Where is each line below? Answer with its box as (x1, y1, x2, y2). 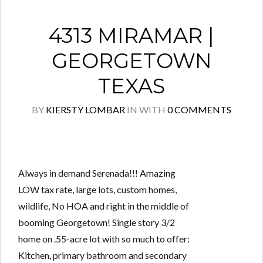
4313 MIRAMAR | (49, 23, 214, 48)
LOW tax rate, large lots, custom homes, (18, 184, 177, 195)
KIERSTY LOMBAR (46, 104, 125, 115)
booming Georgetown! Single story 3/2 (18, 217, 175, 228)
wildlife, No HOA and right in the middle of (18, 200, 189, 211)
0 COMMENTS (167, 104, 231, 115)
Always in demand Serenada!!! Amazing (18, 167, 176, 178)
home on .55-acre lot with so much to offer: (18, 233, 190, 244)
